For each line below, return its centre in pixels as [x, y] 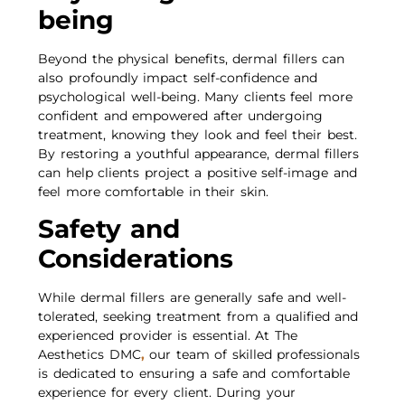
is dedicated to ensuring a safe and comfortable [194, 374]
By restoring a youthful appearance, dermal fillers [199, 154]
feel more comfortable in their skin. [153, 192]
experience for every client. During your [167, 393]
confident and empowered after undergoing [181, 116]
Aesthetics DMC [89, 355]
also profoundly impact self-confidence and [178, 78]
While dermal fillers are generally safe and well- [192, 298]
